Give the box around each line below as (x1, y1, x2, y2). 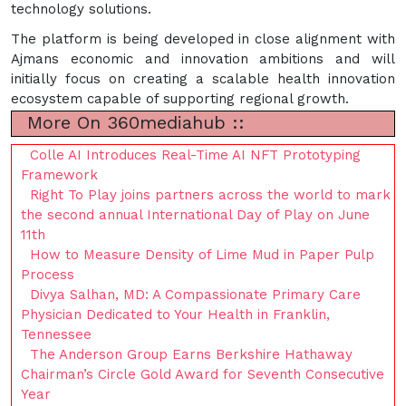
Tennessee (21, 325, 92, 343)
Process (21, 266, 74, 283)
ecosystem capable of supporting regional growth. (11, 90, 349, 107)
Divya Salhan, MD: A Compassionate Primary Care (30, 285, 361, 303)
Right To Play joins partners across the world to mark (30, 186, 391, 203)
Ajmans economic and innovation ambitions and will (11, 50, 395, 67)
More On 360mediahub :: (21, 111, 245, 133)
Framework (21, 166, 98, 183)
